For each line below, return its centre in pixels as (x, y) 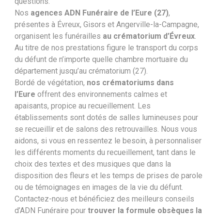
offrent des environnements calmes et (101, 94)
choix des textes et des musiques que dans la (93, 164)
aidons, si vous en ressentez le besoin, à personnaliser (108, 140)
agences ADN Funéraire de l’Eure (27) (100, 13)
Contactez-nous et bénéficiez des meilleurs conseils (104, 199)
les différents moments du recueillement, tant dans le (105, 152)
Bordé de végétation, (50, 82)
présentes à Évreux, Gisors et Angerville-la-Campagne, (107, 24)
